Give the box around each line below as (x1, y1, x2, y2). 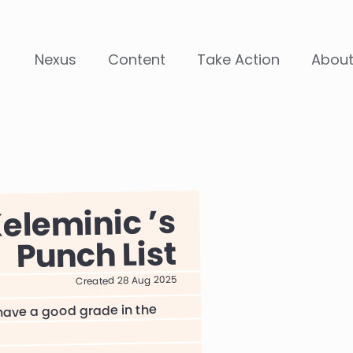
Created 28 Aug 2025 (75, 272, 177, 288)
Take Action (197, 50, 281, 69)
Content (108, 50, 166, 69)
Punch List (15, 231, 177, 278)
